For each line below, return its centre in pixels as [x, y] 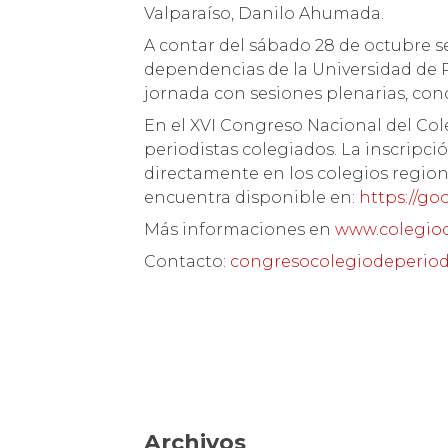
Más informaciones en [240, 229]
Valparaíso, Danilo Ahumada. [264, 13]
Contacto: [187, 261]
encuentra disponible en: [252, 197]
